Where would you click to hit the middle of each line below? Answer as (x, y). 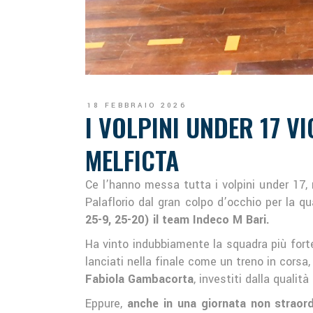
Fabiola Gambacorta (139, 279)
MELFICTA (132, 160)
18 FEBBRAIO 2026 (137, 106)
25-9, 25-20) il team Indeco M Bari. (177, 220)
